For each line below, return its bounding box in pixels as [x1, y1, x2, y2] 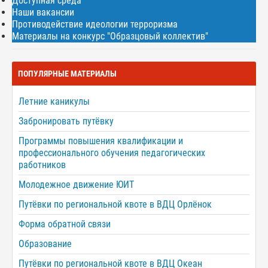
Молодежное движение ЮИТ [19, 179, 134, 191]
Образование [19, 238, 72, 250]
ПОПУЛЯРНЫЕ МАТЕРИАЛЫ [18, 69, 117, 79]
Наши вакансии [12, 7, 74, 19]
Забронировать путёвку [19, 115, 114, 127]
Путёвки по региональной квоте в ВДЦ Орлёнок [19, 199, 212, 211]
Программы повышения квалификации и [19, 135, 183, 147]
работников [19, 159, 66, 171]
